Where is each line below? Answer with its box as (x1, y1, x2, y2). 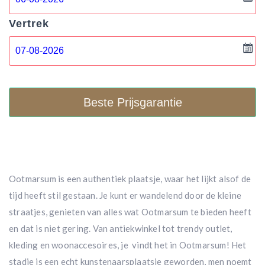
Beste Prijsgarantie (83, 96, 182, 109)
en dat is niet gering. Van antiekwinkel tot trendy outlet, (9, 223, 232, 234)
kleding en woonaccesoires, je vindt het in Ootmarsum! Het (9, 240, 247, 250)
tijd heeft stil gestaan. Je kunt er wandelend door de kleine (9, 190, 242, 201)
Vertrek (9, 18, 49, 30)
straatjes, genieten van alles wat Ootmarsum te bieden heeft (9, 206, 251, 217)
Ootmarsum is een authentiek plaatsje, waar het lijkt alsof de (9, 173, 251, 184)
